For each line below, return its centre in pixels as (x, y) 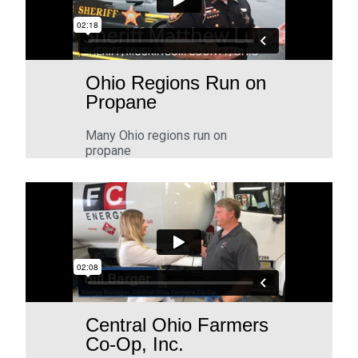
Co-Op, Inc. (135, 344)
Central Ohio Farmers (177, 325)
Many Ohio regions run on (157, 136)
